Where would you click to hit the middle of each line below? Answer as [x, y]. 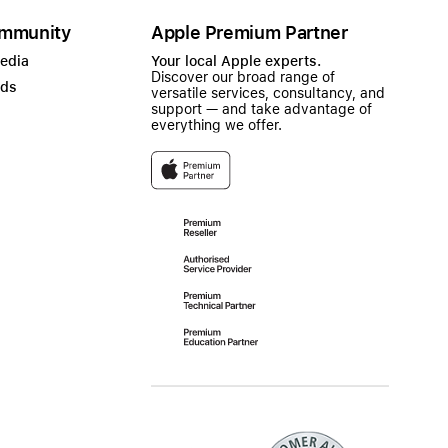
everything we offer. [216, 125]
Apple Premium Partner [249, 32]
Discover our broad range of [243, 77]
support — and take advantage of [261, 109]
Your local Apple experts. [236, 61]
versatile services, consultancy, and [268, 93]
